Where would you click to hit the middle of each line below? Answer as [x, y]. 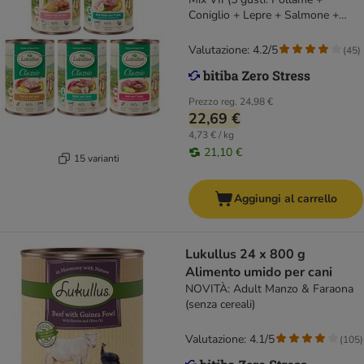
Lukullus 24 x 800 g [212, 255]
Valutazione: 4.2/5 [233, 50]
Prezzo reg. [213, 102]
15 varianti [96, 158]
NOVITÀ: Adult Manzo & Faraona [269, 289]
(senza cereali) [220, 305]
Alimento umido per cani [259, 273]
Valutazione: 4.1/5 [230, 340]
